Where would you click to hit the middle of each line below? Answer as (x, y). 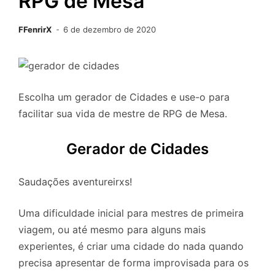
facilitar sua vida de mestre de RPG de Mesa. (123, 114)
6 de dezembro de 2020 (110, 30)
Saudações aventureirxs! (75, 181)
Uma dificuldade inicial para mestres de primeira (131, 213)
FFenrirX (35, 30)
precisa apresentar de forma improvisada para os (134, 262)
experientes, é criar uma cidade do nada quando (131, 246)
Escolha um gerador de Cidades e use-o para (124, 97)
